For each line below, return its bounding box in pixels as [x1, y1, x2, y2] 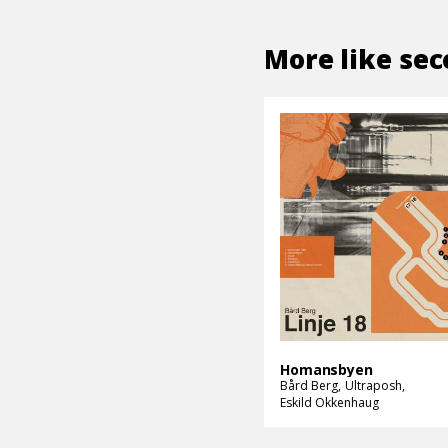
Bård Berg [280, 376, 338, 394]
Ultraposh [345, 376, 402, 394]
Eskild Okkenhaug [280, 393, 379, 411]
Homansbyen [280, 359, 373, 379]
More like [264, 40, 399, 77]
